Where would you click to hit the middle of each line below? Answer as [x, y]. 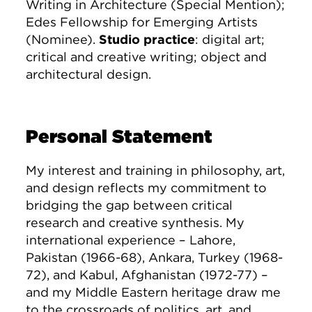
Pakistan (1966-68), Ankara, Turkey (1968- [155, 258]
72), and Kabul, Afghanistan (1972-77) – [147, 275]
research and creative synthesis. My [135, 223]
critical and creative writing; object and [147, 57]
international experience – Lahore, [131, 240]
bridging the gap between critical [130, 205]
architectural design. [89, 75]
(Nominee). [63, 40]
